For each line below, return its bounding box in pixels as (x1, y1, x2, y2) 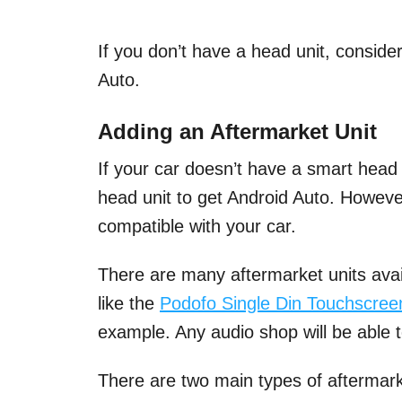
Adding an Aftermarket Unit (98, 118, 377, 144)
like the (98, 293, 160, 313)
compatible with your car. (98, 215, 296, 236)
